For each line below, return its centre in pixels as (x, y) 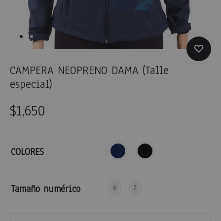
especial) (31, 84)
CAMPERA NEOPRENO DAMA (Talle (89, 71)
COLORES (27, 152)
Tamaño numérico (46, 189)
